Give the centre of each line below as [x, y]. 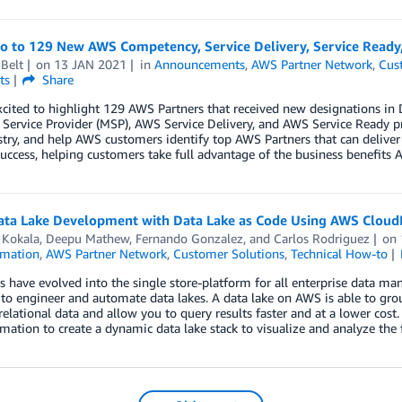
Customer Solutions [228, 253]
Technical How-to [339, 253]
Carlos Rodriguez [321, 238]
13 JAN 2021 [91, 64]
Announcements [200, 64]
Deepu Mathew [87, 238]
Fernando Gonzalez [189, 238]
